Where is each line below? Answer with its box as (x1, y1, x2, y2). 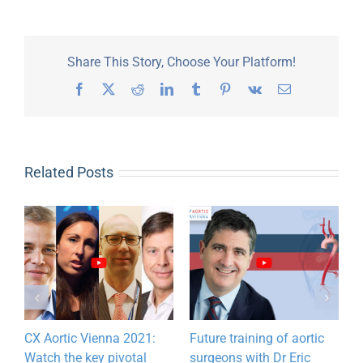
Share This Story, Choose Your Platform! (67, 54, 296, 70)
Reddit (143, 82, 177, 96)
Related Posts (24, 164, 113, 181)
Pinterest (230, 82, 275, 96)
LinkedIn (172, 82, 220, 96)
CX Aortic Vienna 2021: (24, 331, 156, 347)
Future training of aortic (190, 331, 324, 347)
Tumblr (201, 82, 239, 96)
